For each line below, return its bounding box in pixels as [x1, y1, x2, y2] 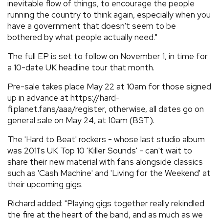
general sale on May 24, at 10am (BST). [7, 115, 154, 126]
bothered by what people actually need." [7, 32, 157, 43]
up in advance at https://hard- [7, 92, 120, 103]
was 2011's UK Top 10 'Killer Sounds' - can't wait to [7, 145, 192, 156]
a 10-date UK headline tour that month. [7, 62, 154, 73]
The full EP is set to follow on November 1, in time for [7, 51, 208, 62]
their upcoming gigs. [7, 179, 83, 190]
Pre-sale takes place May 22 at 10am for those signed [7, 81, 211, 92]
